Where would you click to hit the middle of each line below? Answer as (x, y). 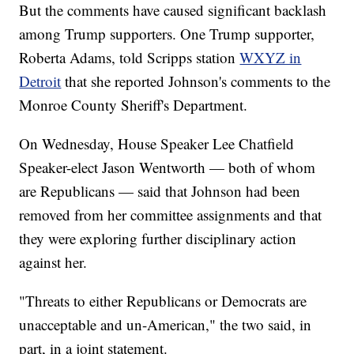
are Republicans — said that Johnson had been (160, 191)
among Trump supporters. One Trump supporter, (167, 34)
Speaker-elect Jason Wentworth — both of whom (168, 168)
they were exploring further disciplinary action (158, 239)
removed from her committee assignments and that (171, 215)
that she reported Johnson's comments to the (196, 81)
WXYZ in (271, 58)
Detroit (40, 81)
